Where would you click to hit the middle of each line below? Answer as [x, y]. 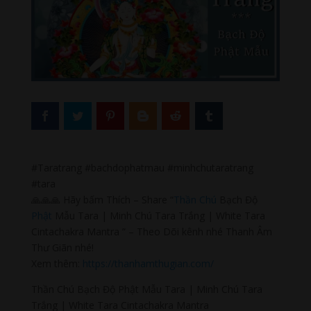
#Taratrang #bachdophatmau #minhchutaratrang [142, 167]
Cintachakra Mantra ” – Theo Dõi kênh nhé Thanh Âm [151, 231]
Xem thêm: [57, 263]
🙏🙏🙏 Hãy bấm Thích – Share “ [102, 199]
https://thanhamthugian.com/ [148, 263]
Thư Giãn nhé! [62, 247]
